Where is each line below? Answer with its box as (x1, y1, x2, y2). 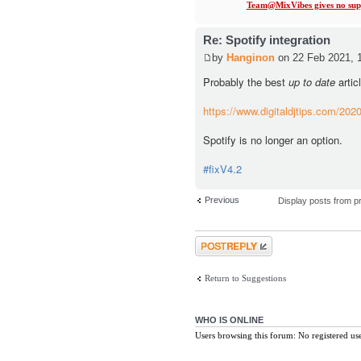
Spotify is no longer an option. (202, 132, 342, 148)
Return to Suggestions (204, 272, 286, 283)
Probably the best (202, 74, 288, 90)
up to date (288, 74, 335, 90)
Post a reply (194, 236, 239, 247)
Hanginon (226, 52, 275, 64)
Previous (204, 195, 239, 205)
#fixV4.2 (202, 161, 242, 177)
